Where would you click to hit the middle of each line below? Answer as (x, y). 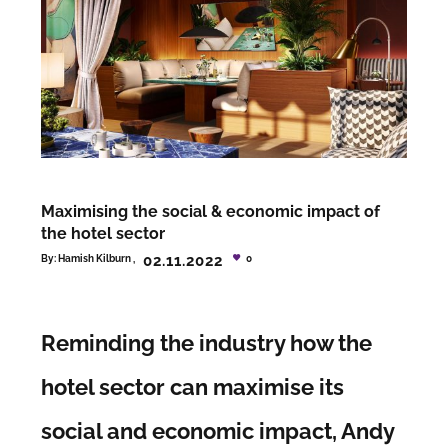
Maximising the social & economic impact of (211, 212)
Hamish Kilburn (95, 258)
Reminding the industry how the (207, 342)
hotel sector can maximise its (193, 386)
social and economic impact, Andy (218, 430)
